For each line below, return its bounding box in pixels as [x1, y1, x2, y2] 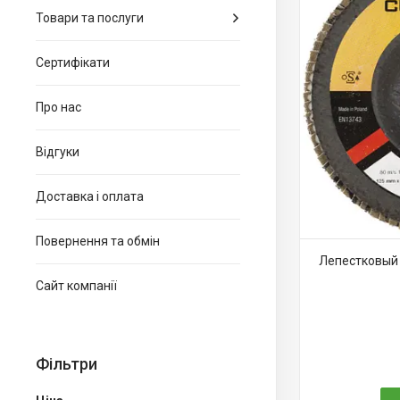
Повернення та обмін [36, 234, 160, 248]
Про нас [36, 100, 81, 114]
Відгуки [36, 145, 79, 159]
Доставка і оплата [36, 189, 144, 204]
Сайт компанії [36, 279, 117, 293]
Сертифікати [36, 55, 110, 70]
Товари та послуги [36, 11, 144, 25]
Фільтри [36, 354, 97, 373]
